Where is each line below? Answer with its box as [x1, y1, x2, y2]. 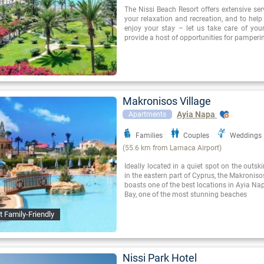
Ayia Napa [177, 110, 217, 120]
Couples [183, 131, 209, 140]
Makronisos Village [123, 95, 211, 108]
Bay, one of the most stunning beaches [124, 190, 247, 199]
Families [136, 131, 163, 140]
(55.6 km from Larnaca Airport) [123, 144, 222, 153]
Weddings [230, 131, 262, 140]
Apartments [128, 110, 166, 119]
